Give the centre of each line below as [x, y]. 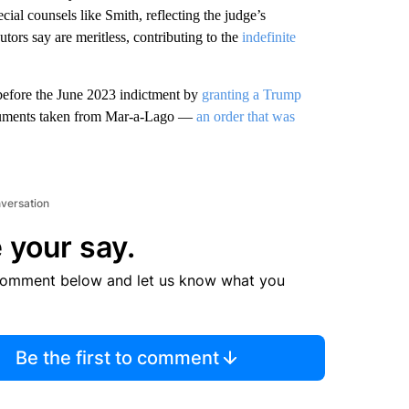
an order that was [245, 116]
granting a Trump [251, 94]
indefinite [268, 37]
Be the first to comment [118, 358]
